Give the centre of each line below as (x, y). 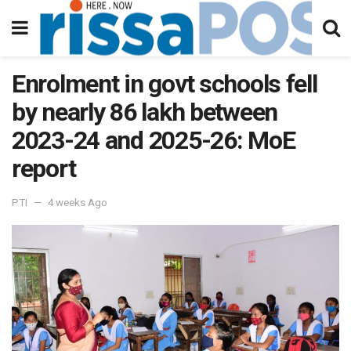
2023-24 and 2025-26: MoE (154, 140)
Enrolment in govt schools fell (165, 84)
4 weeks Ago (78, 202)
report (44, 168)
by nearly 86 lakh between (145, 112)
